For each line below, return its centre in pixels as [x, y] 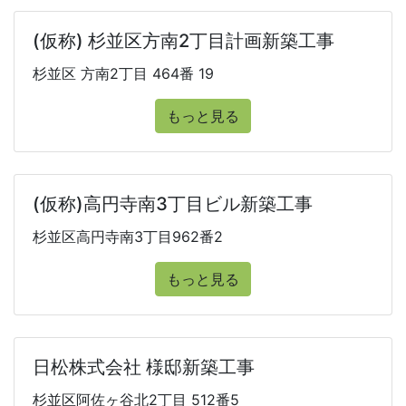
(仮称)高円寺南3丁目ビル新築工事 [173, 204]
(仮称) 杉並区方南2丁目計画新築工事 [184, 41]
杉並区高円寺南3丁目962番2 [128, 237]
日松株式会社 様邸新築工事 [144, 367]
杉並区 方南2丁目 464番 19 [123, 73]
